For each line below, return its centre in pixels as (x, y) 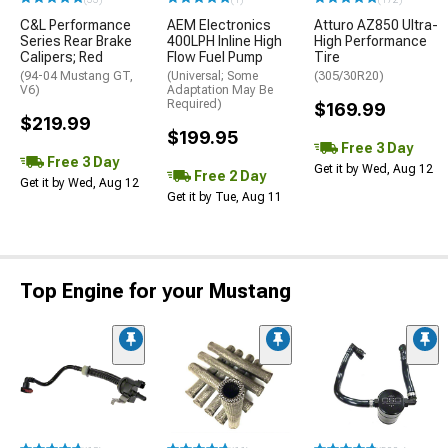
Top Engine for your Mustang (155, 291)
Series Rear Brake (76, 41)
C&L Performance (75, 25)
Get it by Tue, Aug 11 (224, 197)
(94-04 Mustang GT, (76, 76)
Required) (194, 104)
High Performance (370, 41)
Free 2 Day (228, 176)
